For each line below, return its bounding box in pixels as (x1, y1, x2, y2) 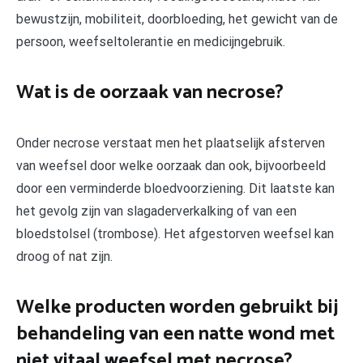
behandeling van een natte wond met (16, 318, 335, 350)
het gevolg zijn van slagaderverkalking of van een (16, 203, 297, 220)
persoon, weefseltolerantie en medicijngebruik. (16, 34, 285, 50)
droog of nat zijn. (16, 249, 113, 265)
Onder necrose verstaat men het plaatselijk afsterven (16, 135, 325, 152)
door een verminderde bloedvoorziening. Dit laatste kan (16, 181, 335, 197)
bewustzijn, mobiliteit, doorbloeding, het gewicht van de (16, 11, 338, 28)
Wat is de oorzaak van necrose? (16, 77, 284, 109)
